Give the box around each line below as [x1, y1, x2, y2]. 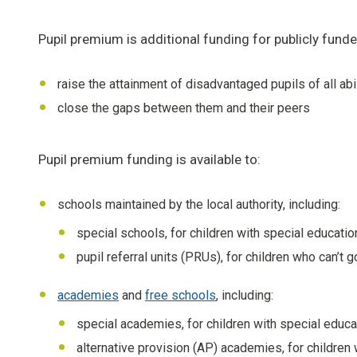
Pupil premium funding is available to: [38, 151, 261, 168]
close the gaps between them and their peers [57, 100, 310, 116]
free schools [145, 288, 216, 304]
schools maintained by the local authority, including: [57, 197, 340, 213]
